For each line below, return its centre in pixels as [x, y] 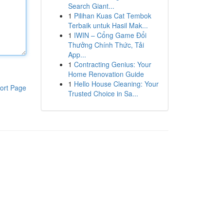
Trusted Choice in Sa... [103, 93]
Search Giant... [91, 6]
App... [77, 54]
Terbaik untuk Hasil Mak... [108, 25]
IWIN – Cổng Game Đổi [110, 35]
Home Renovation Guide [106, 74]
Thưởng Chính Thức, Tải [106, 45]
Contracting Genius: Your [112, 64]
